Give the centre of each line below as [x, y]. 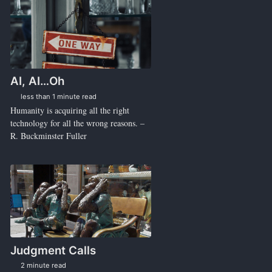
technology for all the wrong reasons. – [77, 123]
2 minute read [42, 266]
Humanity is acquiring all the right [70, 110]
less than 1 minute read [57, 97]
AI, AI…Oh [37, 81]
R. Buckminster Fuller [48, 136]
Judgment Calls [53, 250]
